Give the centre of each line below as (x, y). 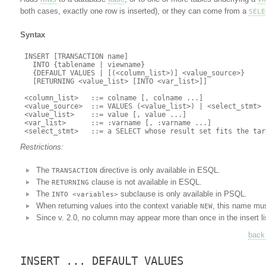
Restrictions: (42, 147)
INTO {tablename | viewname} (82, 65)
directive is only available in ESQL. (159, 170)
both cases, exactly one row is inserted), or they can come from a (134, 11)
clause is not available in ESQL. (145, 182)
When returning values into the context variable (118, 206)
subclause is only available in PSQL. (182, 194)
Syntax (32, 35)
